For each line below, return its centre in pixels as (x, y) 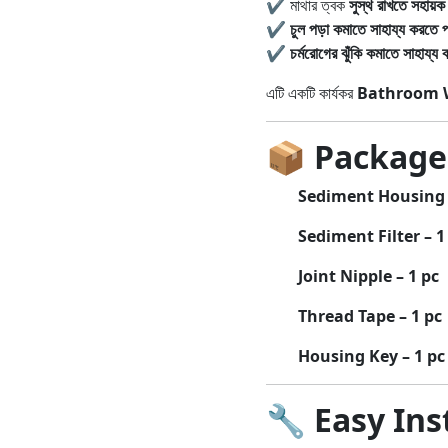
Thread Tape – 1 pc (369, 316)
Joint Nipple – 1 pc (368, 276)
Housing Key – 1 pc (371, 356)
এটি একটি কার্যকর (311, 93)
